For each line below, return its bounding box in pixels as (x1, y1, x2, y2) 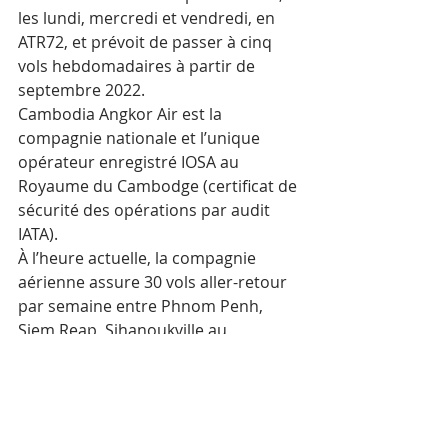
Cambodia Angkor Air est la (18, 102, 226, 125)
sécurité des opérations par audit (18, 198, 274, 221)
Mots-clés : (124, 390, 196, 410)
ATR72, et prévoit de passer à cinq (18, 30, 276, 53)
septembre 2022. (18, 78, 149, 101)
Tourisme (160, 410, 222, 430)
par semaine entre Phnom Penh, (18, 294, 267, 317)
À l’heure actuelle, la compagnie (18, 246, 260, 269)
